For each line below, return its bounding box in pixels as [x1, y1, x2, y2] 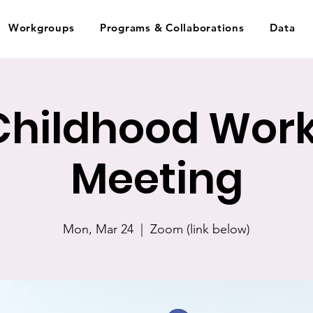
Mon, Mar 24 [63, 221, 133, 237]
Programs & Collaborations [99, 20, 245, 34]
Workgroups [8, 20, 75, 34]
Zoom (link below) [150, 221, 250, 237]
